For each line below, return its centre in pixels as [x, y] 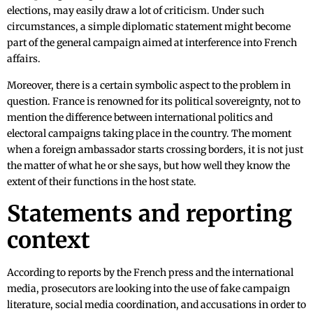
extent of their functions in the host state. [102, 182]
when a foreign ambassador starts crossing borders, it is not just [155, 150]
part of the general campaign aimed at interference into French [152, 43]
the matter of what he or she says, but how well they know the [148, 166]
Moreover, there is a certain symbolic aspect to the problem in [149, 86]
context [49, 241]
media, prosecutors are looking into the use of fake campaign [148, 289]
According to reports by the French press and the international [150, 273]
